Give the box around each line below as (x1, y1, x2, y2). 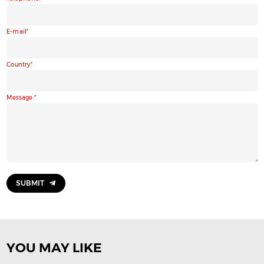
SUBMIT (15, 179, 44, 188)
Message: (6, 94, 34, 101)
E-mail (6, 28, 27, 35)
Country (6, 61, 31, 68)
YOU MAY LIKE (6, 240, 102, 256)
